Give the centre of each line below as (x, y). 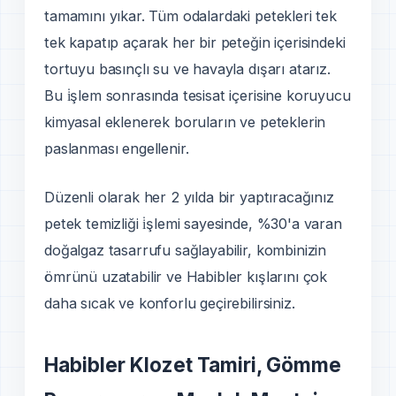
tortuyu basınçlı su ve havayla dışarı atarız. (187, 69)
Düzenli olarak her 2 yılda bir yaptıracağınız (189, 198)
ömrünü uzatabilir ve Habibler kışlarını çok (186, 277)
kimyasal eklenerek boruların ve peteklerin (185, 122)
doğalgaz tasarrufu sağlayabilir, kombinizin (186, 251)
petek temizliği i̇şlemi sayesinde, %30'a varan (193, 224)
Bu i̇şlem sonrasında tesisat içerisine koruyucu (198, 96)
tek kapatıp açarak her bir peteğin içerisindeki (195, 43)
